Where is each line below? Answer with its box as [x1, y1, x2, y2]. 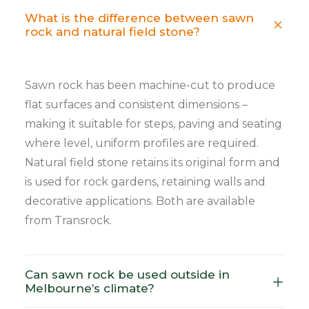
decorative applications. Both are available [25, 195, 255, 208]
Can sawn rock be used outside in [25, 268, 230, 281]
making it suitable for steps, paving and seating [25, 117, 282, 130]
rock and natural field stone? [25, 25, 200, 39]
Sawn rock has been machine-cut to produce [25, 79, 275, 92]
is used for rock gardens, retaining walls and [25, 175, 266, 188]
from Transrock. [25, 214, 112, 227]
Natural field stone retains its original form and [25, 156, 280, 169]
